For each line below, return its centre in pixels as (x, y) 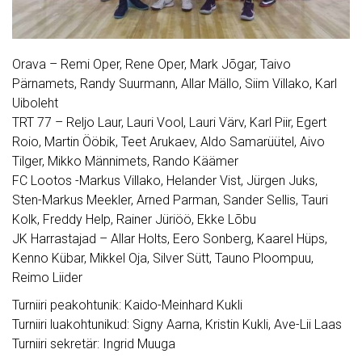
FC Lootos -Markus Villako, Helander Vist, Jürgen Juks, (165, 181)
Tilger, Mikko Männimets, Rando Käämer (125, 162)
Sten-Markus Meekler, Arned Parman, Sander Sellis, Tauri (170, 200)
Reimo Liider (47, 278)
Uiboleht (35, 103)
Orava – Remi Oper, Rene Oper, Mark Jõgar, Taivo (152, 65)
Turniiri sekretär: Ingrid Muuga (94, 344)
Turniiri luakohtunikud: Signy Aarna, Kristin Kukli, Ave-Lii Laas (177, 325)
